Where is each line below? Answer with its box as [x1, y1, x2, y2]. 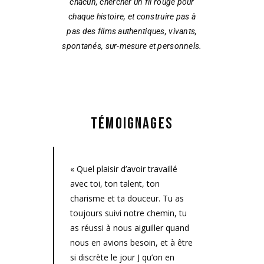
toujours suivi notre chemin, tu [70, 207, 187, 219]
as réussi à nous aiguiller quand [70, 222, 189, 234]
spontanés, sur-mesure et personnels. [62, 41, 202, 51]
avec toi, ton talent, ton [70, 178, 160, 190]
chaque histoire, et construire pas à [68, 12, 196, 22]
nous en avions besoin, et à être [70, 237, 193, 249]
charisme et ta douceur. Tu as [70, 193, 184, 204]
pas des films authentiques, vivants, [67, 27, 197, 37]
